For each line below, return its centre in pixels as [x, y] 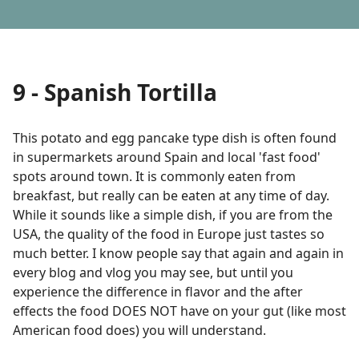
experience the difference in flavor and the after [158, 291]
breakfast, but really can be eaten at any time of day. [171, 195]
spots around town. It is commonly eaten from [154, 176]
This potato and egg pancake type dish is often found [175, 137]
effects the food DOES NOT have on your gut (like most [179, 311]
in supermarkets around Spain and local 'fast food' [167, 157]
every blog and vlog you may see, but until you [153, 272]
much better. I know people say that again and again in [178, 253]
